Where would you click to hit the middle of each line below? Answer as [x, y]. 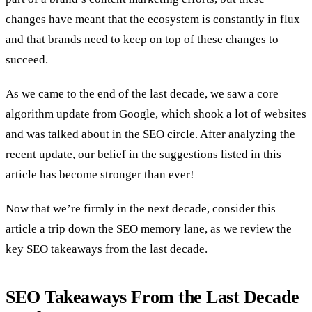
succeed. [28, 59]
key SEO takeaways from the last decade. [108, 249]
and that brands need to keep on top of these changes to [142, 39]
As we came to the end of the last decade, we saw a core [142, 93]
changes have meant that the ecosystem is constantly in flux [153, 19]
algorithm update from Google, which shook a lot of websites [156, 114]
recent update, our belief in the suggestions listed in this [143, 154]
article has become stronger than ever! [101, 174]
